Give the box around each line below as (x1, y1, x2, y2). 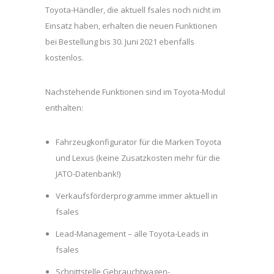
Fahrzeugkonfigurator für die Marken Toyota (55, 136, 221, 148)
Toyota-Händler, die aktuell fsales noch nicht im (45, 4, 221, 16)
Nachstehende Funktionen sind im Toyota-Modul (45, 86, 225, 98)
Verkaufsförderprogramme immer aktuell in (55, 190, 218, 202)
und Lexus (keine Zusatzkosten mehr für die (55, 152, 220, 164)
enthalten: (45, 102, 83, 114)
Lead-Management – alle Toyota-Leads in (55, 228, 209, 240)
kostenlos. (45, 52, 84, 64)
